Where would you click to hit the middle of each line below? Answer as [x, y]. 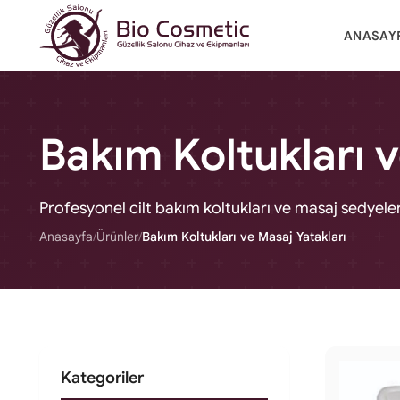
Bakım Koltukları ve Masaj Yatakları [244, 237]
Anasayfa [66, 237]
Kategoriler [102, 378]
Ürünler [117, 237]
